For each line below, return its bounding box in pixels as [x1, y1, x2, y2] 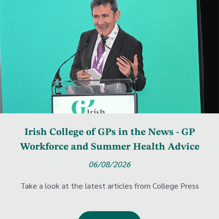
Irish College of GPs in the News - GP [24, 127, 195, 137]
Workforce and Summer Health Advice [20, 142, 199, 152]
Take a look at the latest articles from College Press [20, 180, 199, 191]
